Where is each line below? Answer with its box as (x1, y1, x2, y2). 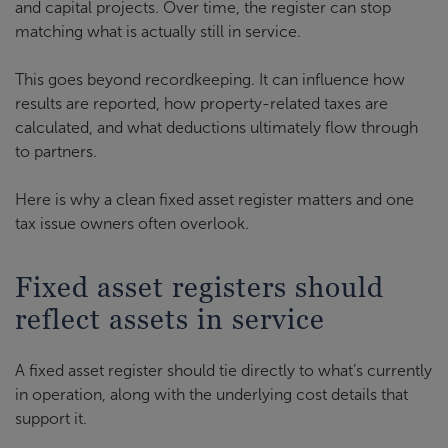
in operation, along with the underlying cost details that (15, 385, 408, 403)
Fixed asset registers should (15, 270, 384, 303)
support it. (15, 409, 87, 427)
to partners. (15, 142, 97, 160)
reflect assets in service (15, 302, 325, 335)
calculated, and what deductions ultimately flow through (15, 118, 418, 136)
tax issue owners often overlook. (15, 214, 249, 232)
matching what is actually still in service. (15, 22, 301, 40)
